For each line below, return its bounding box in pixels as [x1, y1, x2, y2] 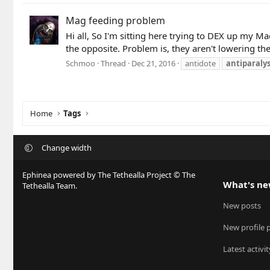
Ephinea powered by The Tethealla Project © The [22, 169, 195, 180]
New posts [222, 200, 261, 211]
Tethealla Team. [22, 180, 77, 191]
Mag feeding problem [66, 14, 165, 28]
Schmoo [66, 57, 95, 69]
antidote [185, 57, 216, 69]
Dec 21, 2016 [131, 57, 175, 69]
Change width [41, 142, 92, 153]
